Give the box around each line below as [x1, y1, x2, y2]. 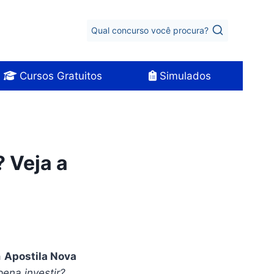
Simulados [156, 69, 211, 82]
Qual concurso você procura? [91, 25, 209, 36]
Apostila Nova [4, 250, 76, 262]
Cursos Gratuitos [17, 69, 102, 82]
